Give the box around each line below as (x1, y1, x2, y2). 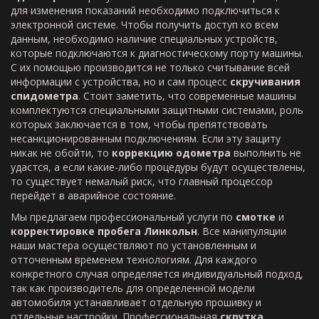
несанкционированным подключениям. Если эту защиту (11, 132, 281, 145)
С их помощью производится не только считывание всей (11, 61, 290, 74)
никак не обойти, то (11, 146, 112, 159)
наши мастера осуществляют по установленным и (11, 239, 256, 252)
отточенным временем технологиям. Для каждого (11, 253, 257, 266)
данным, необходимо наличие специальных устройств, (11, 32, 278, 46)
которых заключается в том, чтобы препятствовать (11, 117, 268, 131)
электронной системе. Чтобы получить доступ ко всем (11, 18, 278, 31)
